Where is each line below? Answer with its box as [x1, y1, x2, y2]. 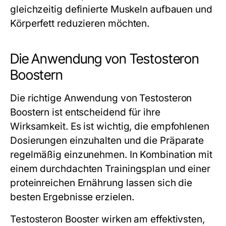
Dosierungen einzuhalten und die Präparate [10, 134, 204, 146]
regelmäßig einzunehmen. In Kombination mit [10, 148, 213, 160]
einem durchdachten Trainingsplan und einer [10, 162, 211, 175]
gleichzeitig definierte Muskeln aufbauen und [10, 3, 212, 15]
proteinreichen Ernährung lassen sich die [10, 177, 193, 189]
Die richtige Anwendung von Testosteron [10, 92, 192, 104]
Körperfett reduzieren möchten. [10, 17, 150, 29]
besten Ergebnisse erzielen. [10, 191, 134, 203]
